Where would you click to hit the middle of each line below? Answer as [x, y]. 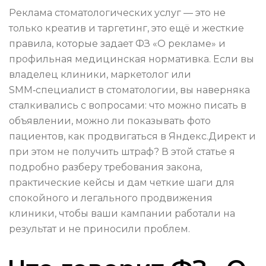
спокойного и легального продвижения [111, 198]
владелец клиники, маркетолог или [100, 75]
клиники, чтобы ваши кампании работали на [122, 214]
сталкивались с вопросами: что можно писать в [128, 106]
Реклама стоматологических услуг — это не [117, 13]
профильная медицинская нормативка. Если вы [132, 59]
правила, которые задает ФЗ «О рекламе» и [117, 44]
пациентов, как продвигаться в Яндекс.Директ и [132, 137]
